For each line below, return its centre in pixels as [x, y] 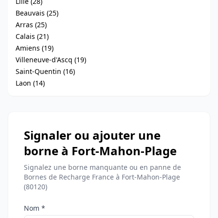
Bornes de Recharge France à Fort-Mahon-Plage [102, 177]
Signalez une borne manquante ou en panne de [102, 167]
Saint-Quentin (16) [45, 71]
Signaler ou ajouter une [92, 135]
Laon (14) [30, 83]
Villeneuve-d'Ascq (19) [51, 60]
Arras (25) [31, 25]
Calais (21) [32, 36]
